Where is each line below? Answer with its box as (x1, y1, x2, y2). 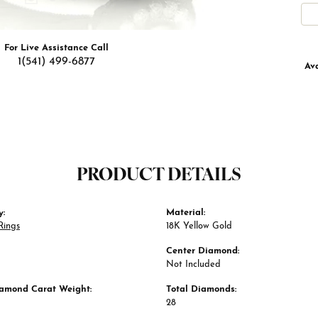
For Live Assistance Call (4, 43, 109, 53)
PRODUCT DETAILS (77, 168, 241, 185)
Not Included (166, 260, 221, 270)
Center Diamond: (166, 246, 239, 256)
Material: (166, 208, 205, 218)
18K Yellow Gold (166, 221, 232, 231)
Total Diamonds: (166, 285, 236, 295)
